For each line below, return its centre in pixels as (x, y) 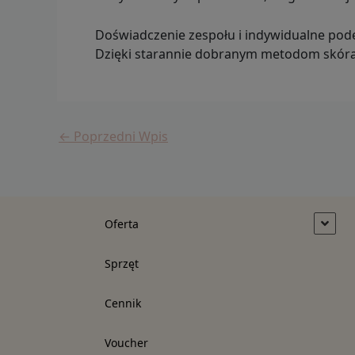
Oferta (122, 224)
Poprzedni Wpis (119, 137)
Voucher (126, 343)
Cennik (123, 303)
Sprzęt (122, 264)
